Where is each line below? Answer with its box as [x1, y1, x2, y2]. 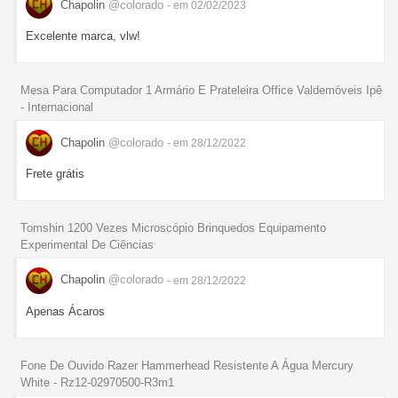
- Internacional [20, 99, 93, 114]
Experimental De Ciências [20, 237, 154, 251]
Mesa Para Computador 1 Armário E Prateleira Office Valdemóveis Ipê [20, 83, 382, 97]
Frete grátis [26, 166, 84, 180]
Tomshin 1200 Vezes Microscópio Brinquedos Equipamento [20, 220, 326, 235]
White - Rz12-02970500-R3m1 [20, 375, 174, 389]
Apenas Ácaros [26, 304, 105, 318]
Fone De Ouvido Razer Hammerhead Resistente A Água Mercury [20, 358, 354, 372]
